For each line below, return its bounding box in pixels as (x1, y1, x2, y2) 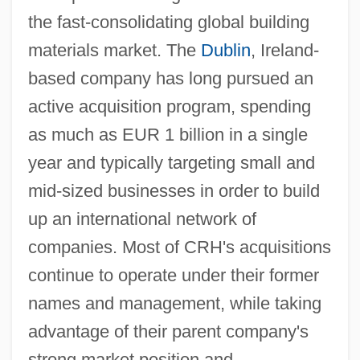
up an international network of (27, 208, 256, 229)
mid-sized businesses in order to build (27, 180, 320, 201)
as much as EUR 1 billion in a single (27, 124, 308, 145)
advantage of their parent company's (27, 321, 309, 342)
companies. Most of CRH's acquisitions (27, 236, 331, 257)
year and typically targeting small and (27, 152, 315, 173)
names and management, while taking (27, 292, 321, 313)
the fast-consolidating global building (27, 11, 309, 32)
